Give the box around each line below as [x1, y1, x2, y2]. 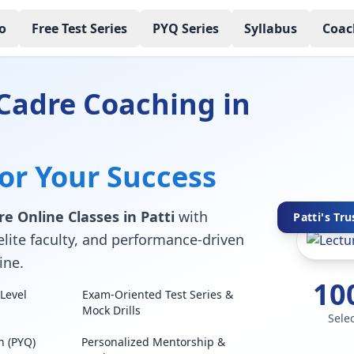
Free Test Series [31, 19, 127, 37]
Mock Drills [82, 303, 141, 318]
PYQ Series [152, 19, 219, 37]
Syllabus [243, 19, 297, 37]
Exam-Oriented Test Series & [82, 287, 234, 302]
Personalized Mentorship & [81, 334, 226, 349]
